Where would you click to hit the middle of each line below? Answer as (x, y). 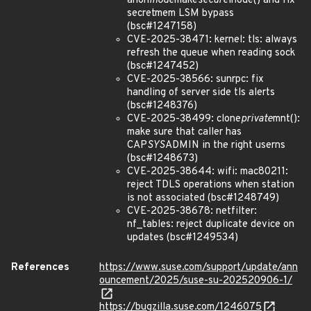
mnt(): (286, 119)
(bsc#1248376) (162, 106)
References (40, 268)
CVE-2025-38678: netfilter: (192, 211)
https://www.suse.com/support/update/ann (199, 268)
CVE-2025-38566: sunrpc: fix (195, 79)
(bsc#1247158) (162, 27)
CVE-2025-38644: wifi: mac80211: (208, 172)
